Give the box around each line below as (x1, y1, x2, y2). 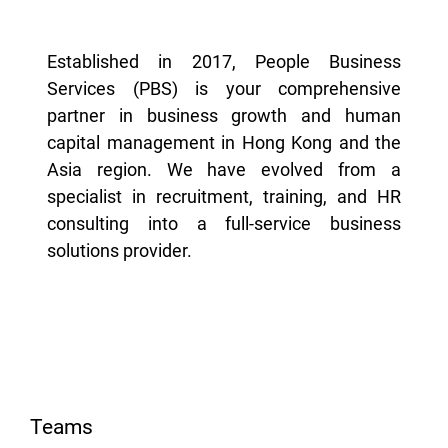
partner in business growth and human (47, 105, 401, 127)
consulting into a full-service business (47, 213, 401, 235)
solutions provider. (47, 240, 192, 262)
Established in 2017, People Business (47, 51, 401, 73)
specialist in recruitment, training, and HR (47, 186, 401, 208)
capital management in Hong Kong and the (47, 132, 401, 154)
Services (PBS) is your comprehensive (47, 78, 401, 100)
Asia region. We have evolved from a (47, 159, 401, 181)
